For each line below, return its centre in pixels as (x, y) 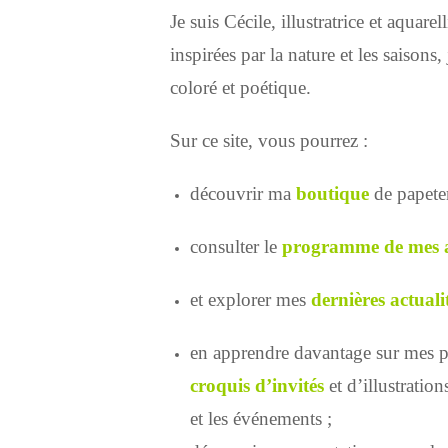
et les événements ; (260, 418)
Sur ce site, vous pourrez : (268, 140)
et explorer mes (250, 299)
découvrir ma (242, 193)
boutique (332, 193)
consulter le (235, 246)
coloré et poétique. (240, 87)
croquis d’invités (256, 385)
